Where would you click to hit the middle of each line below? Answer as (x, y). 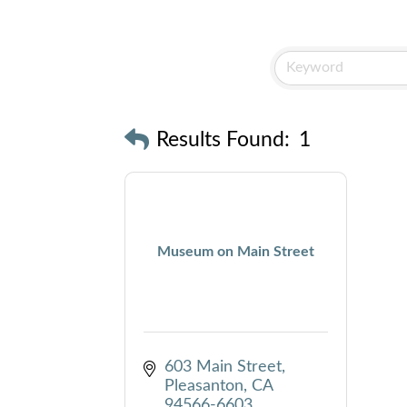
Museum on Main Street (236, 252)
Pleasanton (203, 386)
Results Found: (223, 140)
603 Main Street (223, 367)
